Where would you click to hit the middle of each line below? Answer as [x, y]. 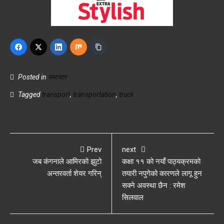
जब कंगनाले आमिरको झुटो [67, 162]
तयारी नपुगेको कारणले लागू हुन [162, 174]
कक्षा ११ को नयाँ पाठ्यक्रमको [161, 162]
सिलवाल [133, 198]
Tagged [29, 95]
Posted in [32, 77]
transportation [94, 95]
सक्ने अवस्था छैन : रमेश [154, 186]
